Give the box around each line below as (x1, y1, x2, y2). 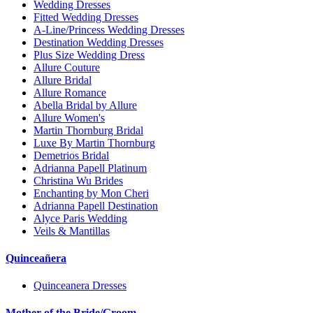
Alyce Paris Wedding (34, 212, 127, 224)
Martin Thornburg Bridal (34, 124, 143, 136)
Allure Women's (34, 111, 105, 124)
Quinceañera (6, 252, 66, 264)
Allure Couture (34, 61, 100, 73)
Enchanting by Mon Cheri (34, 187, 149, 199)
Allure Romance (34, 86, 106, 99)
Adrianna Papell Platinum (34, 161, 147, 174)
